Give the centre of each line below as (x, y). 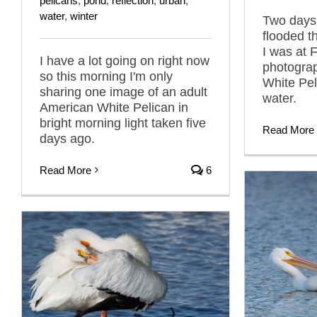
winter (84, 16)
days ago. (67, 138)
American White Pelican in (114, 107)
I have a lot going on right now (125, 60)
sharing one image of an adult (123, 92)
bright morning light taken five (123, 123)
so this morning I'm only (106, 76)
